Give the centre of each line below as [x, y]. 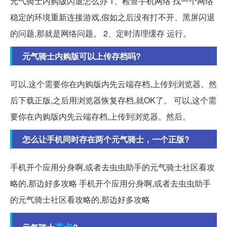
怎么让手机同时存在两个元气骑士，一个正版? [106, 139]
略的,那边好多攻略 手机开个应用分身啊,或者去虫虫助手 [110, 183]
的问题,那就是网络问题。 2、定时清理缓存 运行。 [101, 33]
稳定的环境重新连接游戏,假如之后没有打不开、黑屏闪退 [112, 17]
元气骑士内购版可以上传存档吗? [82, 56]
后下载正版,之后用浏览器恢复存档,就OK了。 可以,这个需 [113, 100]
